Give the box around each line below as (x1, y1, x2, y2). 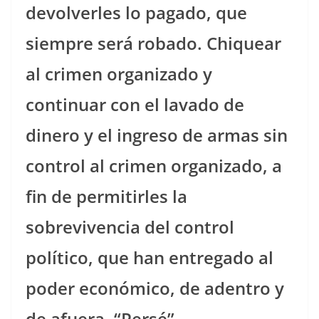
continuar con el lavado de (26, 92, 244, 116)
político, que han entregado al (26, 245, 273, 269)
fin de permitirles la (26, 184, 187, 208)
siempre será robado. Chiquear (26, 31, 281, 55)
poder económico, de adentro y (26, 276, 284, 300)
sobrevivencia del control (26, 214, 234, 239)
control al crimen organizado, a (26, 153, 282, 177)
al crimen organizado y (26, 61, 212, 85)
